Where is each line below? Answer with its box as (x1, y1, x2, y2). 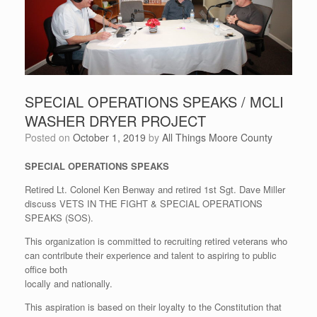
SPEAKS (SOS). (25, 210, 93, 224)
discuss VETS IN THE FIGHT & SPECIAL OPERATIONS (25, 196, 263, 210)
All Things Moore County (162, 129, 272, 144)
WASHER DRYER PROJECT (25, 110, 206, 131)
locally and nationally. (25, 276, 113, 290)
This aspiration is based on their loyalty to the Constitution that (25, 299, 282, 313)
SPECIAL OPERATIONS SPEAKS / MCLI (25, 91, 284, 112)
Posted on (31, 129, 73, 144)
